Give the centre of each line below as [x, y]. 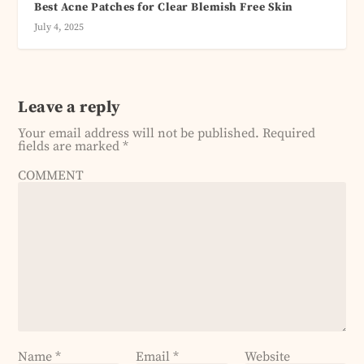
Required [289, 134]
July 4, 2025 [59, 28]
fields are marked [71, 147]
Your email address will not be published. [139, 134]
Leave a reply [69, 108]
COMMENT [51, 176]
